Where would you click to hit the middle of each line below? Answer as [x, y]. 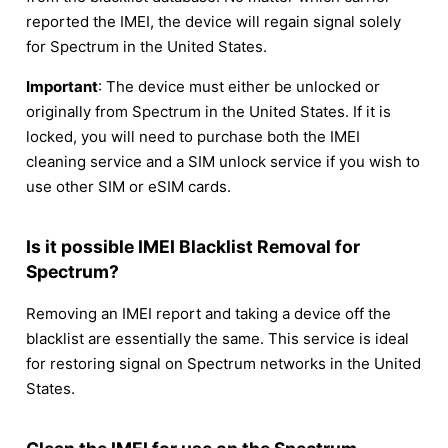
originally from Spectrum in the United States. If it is [208, 111]
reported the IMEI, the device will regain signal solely [213, 21]
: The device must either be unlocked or [239, 86]
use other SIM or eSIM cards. [128, 186]
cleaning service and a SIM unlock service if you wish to [223, 161]
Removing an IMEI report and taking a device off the [208, 314]
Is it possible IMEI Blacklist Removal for [193, 246]
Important [62, 86]
